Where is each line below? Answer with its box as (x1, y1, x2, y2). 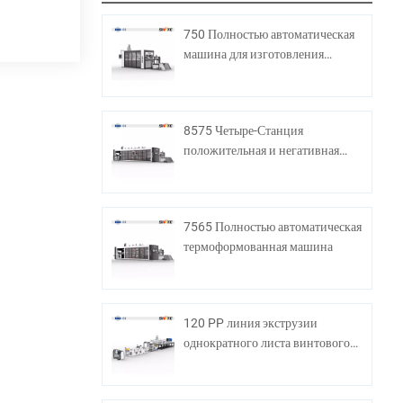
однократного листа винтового (184, 335, 351, 350)
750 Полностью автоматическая (184, 26, 355, 41)
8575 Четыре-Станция (184, 122, 304, 138)
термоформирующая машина (184, 162, 340, 177)
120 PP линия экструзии (184, 315, 318, 330)
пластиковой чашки (184, 66, 291, 81)
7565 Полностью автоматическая (184, 219, 363, 234)
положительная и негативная (184, 142, 340, 157)
